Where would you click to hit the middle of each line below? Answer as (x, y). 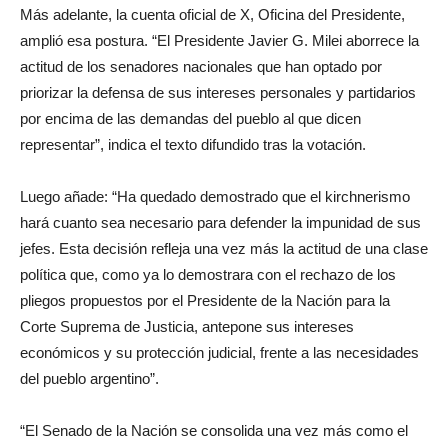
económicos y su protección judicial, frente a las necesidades (219, 352)
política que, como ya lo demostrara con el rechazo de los (208, 274)
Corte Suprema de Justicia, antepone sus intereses (187, 326)
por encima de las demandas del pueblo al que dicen (190, 118)
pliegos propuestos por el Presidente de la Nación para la (205, 300)
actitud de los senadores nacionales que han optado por (201, 66)
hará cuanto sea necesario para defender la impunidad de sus (220, 222)
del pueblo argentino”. (89, 378)
